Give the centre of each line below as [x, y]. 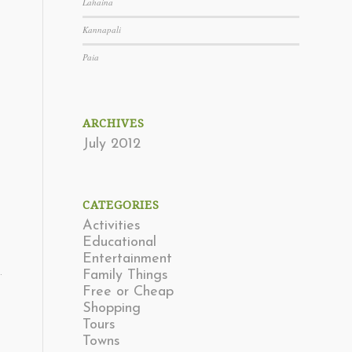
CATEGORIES [121, 205]
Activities [112, 226]
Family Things [126, 275]
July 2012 [112, 144]
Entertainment [128, 259]
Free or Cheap [128, 292]
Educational [120, 242]
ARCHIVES [114, 123]
